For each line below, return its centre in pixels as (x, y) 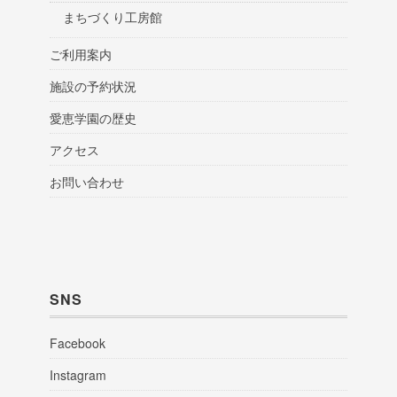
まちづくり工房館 (113, 17)
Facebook (78, 343)
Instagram (78, 375)
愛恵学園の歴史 (93, 118)
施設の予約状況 (93, 86)
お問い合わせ (87, 182)
